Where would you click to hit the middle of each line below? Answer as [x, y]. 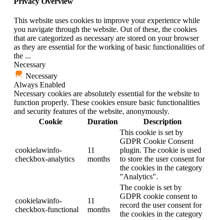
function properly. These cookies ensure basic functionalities [107, 103]
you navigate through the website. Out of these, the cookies [105, 29]
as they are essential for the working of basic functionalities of [109, 47]
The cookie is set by [151, 188]
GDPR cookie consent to [159, 196]
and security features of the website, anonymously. [92, 111]
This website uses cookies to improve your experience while [107, 21]
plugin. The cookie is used [161, 150]
